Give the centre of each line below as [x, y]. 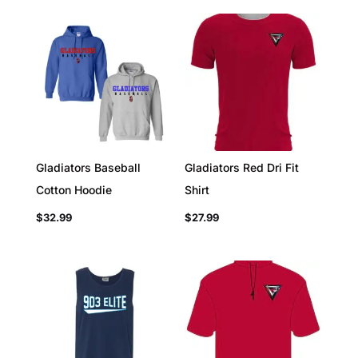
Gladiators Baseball [88, 168]
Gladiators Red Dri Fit [242, 168]
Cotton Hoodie [74, 190]
